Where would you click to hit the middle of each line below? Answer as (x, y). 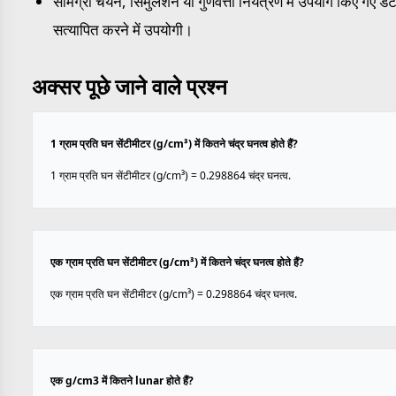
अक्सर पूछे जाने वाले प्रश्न (129, 86)
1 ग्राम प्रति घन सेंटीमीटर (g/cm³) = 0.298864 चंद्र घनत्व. (171, 175)
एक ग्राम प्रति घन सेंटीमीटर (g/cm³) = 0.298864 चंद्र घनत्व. (174, 294)
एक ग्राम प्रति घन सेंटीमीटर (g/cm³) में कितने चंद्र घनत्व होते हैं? (177, 262)
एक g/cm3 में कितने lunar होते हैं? (122, 381)
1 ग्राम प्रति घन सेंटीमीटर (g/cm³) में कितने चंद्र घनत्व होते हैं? (174, 144)
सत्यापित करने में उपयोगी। (123, 30)
